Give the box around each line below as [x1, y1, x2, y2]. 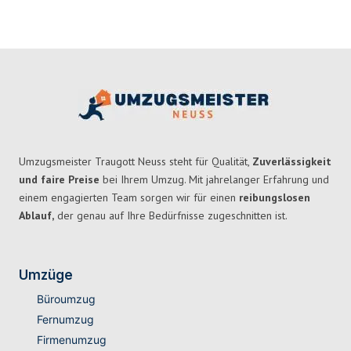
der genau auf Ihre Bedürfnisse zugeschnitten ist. [54, 208, 288, 223]
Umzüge [19, 267, 73, 284]
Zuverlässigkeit [252, 154, 331, 169]
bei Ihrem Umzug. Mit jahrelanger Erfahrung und [100, 172, 329, 187]
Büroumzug [36, 292, 96, 306]
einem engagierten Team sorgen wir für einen [19, 190, 239, 205]
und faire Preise [19, 172, 100, 187]
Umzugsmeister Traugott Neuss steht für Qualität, [19, 154, 252, 169]
